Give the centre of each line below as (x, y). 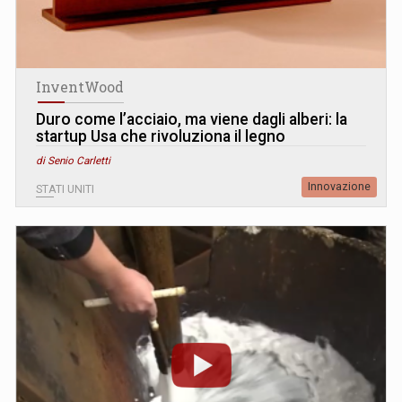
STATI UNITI (65, 189)
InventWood (80, 87)
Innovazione (339, 186)
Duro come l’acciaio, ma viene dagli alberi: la (192, 119)
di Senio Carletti (73, 160)
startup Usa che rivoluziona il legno (161, 136)
